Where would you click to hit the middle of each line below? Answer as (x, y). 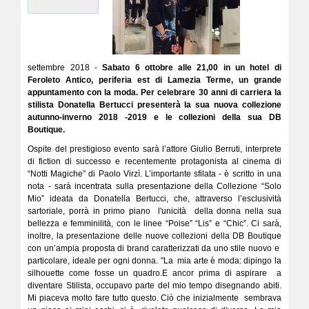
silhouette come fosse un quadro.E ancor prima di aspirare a (154, 273)
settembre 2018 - (62, 68)
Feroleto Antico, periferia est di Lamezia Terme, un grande (154, 80)
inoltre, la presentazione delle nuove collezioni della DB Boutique (154, 236)
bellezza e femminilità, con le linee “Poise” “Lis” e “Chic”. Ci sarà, (154, 223)
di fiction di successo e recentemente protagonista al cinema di (154, 161)
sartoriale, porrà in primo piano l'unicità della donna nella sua (154, 211)
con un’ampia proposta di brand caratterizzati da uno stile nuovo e (154, 248)
